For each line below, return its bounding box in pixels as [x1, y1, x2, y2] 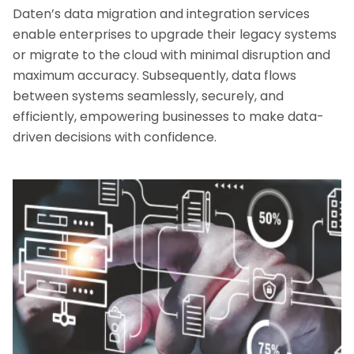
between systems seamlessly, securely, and [13, 87, 284, 105]
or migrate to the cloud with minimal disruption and [13, 46, 330, 64]
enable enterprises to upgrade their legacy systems [13, 25, 337, 43]
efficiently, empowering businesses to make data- [13, 107, 324, 126]
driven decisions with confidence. [13, 128, 217, 146]
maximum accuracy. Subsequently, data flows [13, 66, 296, 85]
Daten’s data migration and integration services [13, 5, 310, 23]
